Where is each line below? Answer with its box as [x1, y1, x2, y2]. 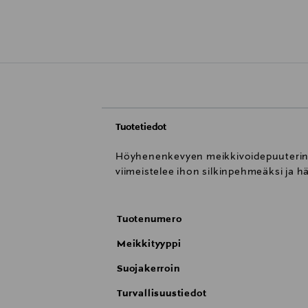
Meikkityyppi [117, 239, 181, 250]
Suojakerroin [117, 263, 180, 275]
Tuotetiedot [115, 122, 166, 133]
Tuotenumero [117, 214, 182, 225]
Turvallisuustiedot [117, 288, 207, 300]
